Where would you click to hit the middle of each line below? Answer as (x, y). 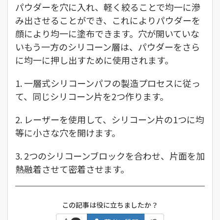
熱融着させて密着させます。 (72, 169)
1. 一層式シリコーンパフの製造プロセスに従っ (108, 83)
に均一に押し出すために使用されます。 (94, 60)
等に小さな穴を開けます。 (68, 133)
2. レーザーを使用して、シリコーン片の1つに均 (110, 119)
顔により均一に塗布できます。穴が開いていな (107, 33)
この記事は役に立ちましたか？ (110, 205)
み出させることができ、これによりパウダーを (108, 20)
